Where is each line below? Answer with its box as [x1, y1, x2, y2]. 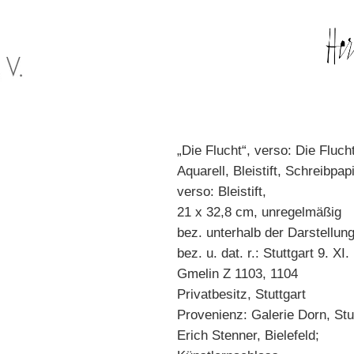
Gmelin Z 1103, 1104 [177, 266, 298, 281]
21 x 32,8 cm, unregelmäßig [177, 205, 341, 220]
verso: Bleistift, [177, 184, 266, 199]
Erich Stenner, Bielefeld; [177, 328, 319, 343]
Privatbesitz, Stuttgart [177, 287, 306, 302]
